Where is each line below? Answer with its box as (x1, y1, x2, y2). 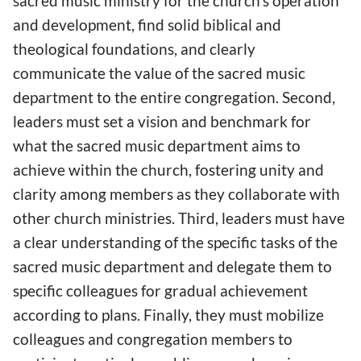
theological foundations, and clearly (13, 39, 255, 59)
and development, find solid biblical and (13, 15, 281, 35)
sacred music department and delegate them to (13, 257, 332, 276)
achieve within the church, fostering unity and (13, 160, 324, 180)
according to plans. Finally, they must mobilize (13, 305, 324, 325)
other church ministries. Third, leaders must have (13, 209, 345, 228)
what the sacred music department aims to (13, 136, 301, 156)
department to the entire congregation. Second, (13, 88, 335, 107)
